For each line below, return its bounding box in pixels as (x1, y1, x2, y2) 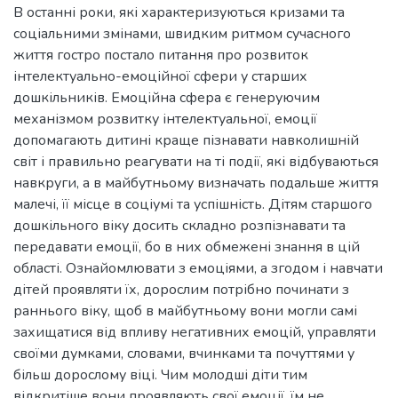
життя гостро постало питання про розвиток (13, 45, 308, 66)
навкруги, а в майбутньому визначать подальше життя (13, 173, 378, 194)
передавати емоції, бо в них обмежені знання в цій (13, 237, 360, 258)
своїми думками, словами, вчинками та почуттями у (13, 344, 354, 364)
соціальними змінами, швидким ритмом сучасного (13, 24, 351, 44)
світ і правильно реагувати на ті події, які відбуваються (13, 152, 378, 172)
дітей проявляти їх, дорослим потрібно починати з (13, 280, 349, 300)
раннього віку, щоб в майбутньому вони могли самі (13, 301, 357, 322)
